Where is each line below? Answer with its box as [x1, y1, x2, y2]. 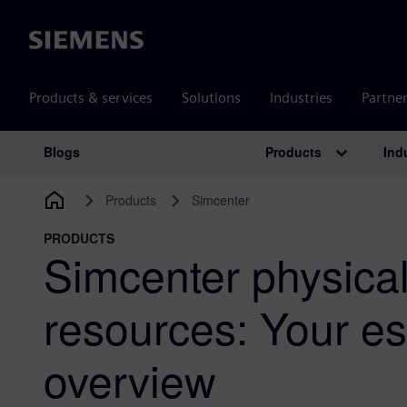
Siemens [29, 32, 82, 50]
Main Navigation [14, 150, 239, 193]
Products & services [29, 89, 153, 106]
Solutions [182, 89, 241, 106]
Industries [270, 89, 333, 106]
